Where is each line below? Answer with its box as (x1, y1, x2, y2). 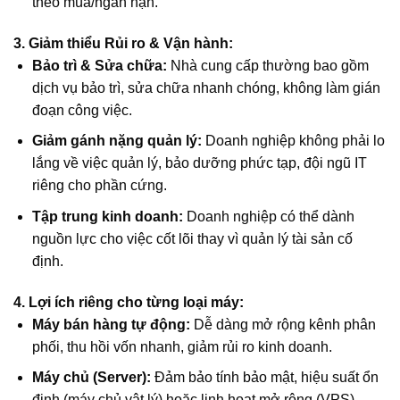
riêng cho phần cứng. (31, 178, 167, 194)
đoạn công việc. (31, 102, 132, 118)
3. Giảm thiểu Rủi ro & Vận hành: (13, 35, 233, 51)
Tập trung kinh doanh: (31, 208, 183, 224)
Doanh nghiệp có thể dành (182, 208, 354, 224)
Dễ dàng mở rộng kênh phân (189, 316, 376, 332)
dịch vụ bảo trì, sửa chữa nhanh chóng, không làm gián (31, 79, 380, 96)
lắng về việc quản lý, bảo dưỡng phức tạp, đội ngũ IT (31, 155, 367, 171)
